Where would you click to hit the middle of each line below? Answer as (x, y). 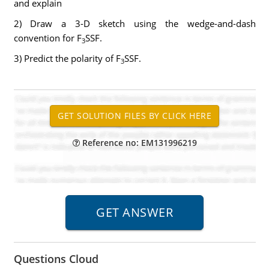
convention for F (47, 38)
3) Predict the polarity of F (67, 58)
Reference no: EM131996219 (138, 143)
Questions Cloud (56, 259)
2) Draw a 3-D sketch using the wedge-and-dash (134, 23)
